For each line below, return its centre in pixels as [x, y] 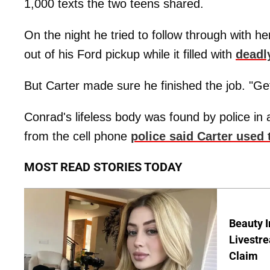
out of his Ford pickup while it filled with [130, 55]
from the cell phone [77, 137]
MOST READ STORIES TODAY [103, 167]
